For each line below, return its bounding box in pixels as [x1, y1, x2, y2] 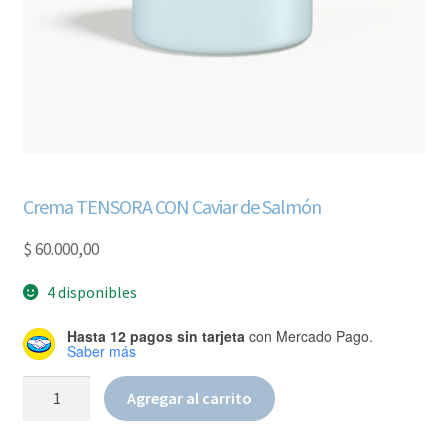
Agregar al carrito [127, 388, 253, 408]
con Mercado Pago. [244, 326, 373, 347]
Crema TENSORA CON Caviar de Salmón [22, 194, 321, 220]
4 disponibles [47, 282, 138, 303]
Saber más [66, 341, 136, 362]
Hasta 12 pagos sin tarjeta [66, 326, 245, 347]
